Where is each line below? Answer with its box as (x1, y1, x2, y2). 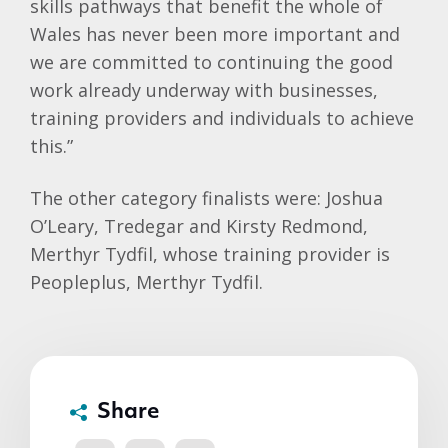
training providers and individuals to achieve (30, 106, 414, 130)
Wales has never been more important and (30, 22, 400, 46)
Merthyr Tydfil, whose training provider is (30, 242, 390, 266)
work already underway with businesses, (30, 78, 378, 102)
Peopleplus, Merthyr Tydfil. (30, 270, 263, 294)
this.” (30, 134, 73, 158)
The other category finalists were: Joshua (30, 186, 383, 210)
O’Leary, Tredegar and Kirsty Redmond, (30, 214, 368, 238)
